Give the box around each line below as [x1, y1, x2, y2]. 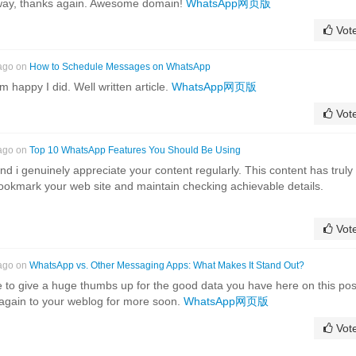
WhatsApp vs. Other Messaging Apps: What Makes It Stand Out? [29, 259, 304, 271]
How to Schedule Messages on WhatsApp [29, 60, 211, 72]
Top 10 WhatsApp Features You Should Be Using [29, 144, 241, 156]
